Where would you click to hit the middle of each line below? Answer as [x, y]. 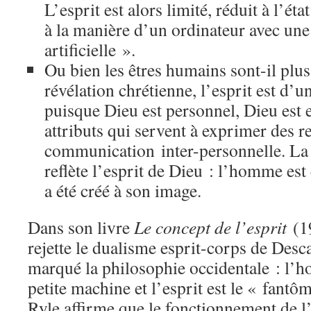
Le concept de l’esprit [210, 227]
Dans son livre [81, 227]
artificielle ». [93, 49]
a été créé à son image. [123, 190]
